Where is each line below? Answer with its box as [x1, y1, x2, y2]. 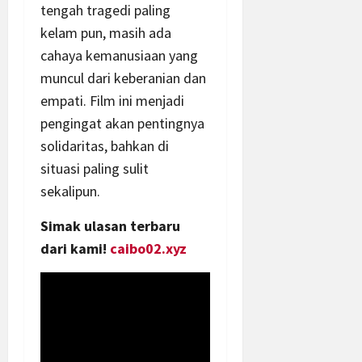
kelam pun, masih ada [40, 23, 171, 43]
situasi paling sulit [40, 159, 149, 179]
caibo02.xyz [110, 239, 187, 259]
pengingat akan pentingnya [40, 114, 204, 133]
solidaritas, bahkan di [40, 137, 169, 156]
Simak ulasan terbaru [40, 217, 180, 236]
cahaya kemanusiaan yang [40, 46, 198, 65]
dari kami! [40, 239, 110, 259]
